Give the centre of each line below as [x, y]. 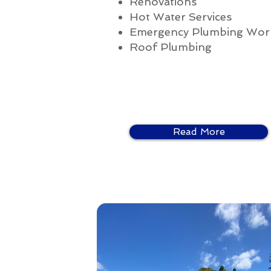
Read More [199, 132]
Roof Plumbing [171, 47]
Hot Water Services [181, 17]
